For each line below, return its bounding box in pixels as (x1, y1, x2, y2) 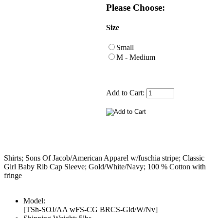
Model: (23, 197, 45, 205)
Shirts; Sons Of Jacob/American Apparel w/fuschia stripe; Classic (4, 154, 204, 163)
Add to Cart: (106, 89, 146, 97)
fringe (4, 171, 22, 180)
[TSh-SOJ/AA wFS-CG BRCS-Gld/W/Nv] (23, 205, 158, 214)
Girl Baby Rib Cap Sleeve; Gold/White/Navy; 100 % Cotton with (4, 163, 206, 171)
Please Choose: (106, 2, 165, 13)
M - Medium (116, 53, 155, 62)
